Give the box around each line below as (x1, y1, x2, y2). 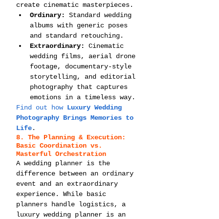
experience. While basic (16, 190, 110, 198)
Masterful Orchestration (16, 150, 106, 158)
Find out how (16, 103, 67, 111)
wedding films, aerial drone (30, 52, 139, 60)
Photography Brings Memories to (16, 113, 137, 122)
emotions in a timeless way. (30, 93, 135, 101)
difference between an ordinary (16, 169, 137, 177)
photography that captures (30, 83, 131, 91)
